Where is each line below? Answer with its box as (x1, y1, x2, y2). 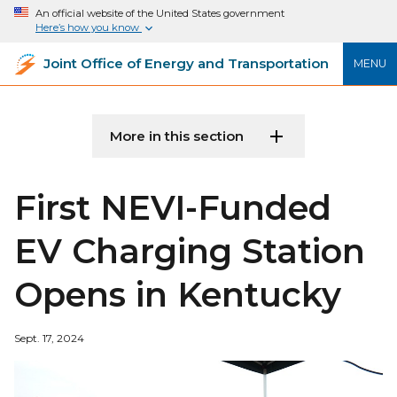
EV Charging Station (14, 230, 365, 273)
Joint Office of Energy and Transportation (43, 55, 329, 73)
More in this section (110, 128, 244, 145)
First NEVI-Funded (14, 187, 331, 230)
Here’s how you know (35, 21, 142, 34)
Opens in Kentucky (14, 274, 341, 316)
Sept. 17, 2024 (14, 331, 84, 346)
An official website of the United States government (35, 7, 284, 19)
